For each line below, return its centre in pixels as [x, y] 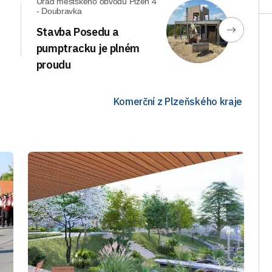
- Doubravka [59, 11]
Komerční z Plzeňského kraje [178, 101]
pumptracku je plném [88, 48]
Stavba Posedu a [77, 32]
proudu [53, 65]
